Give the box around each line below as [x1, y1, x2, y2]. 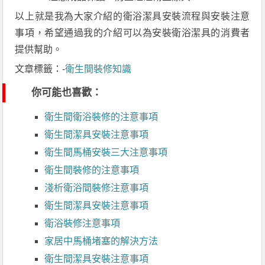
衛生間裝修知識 [65, 64, 132, 74]
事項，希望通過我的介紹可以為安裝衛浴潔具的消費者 [15, 28, 250, 38]
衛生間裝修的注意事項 [44, 165, 140, 175]
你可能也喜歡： [31, 87, 102, 98]
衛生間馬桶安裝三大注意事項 [44, 147, 168, 157]
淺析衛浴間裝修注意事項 [44, 183, 149, 193]
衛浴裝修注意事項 [44, 218, 121, 228]
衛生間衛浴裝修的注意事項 [44, 112, 159, 122]
